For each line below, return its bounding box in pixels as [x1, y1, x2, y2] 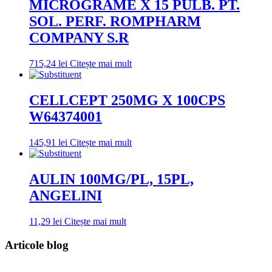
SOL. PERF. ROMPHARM [29, 13, 201, 30]
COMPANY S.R [29, 30, 129, 46]
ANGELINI [29, 187, 102, 203]
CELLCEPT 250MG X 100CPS [29, 92, 225, 109]
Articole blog [5, 238, 69, 251]
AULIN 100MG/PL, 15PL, [29, 171, 194, 187]
